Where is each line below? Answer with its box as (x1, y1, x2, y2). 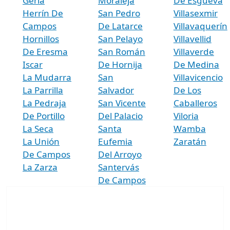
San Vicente (98, 97, 146, 109)
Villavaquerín (173, 20, 227, 32)
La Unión (23, 135, 60, 147)
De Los (173, 84, 201, 96)
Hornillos (23, 32, 59, 45)
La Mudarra (23, 71, 71, 83)
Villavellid (173, 32, 212, 45)
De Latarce (98, 20, 143, 32)
